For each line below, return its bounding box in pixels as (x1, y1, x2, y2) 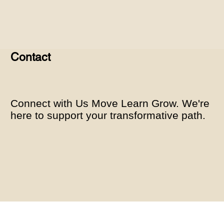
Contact (10, 50, 51, 63)
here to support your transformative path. (10, 109, 209, 121)
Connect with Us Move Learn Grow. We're (10, 97, 210, 109)
